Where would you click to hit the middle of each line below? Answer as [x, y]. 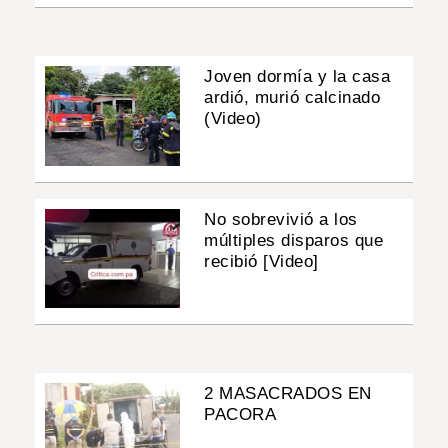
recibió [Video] [261, 261]
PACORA [240, 414]
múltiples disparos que [294, 240]
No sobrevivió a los [281, 219]
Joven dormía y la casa [297, 77]
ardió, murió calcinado [292, 98]
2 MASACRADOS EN [288, 393]
